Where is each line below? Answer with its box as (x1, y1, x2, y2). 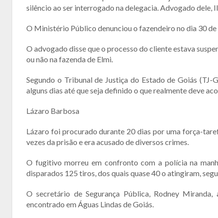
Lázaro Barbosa (26, 106, 79, 115)
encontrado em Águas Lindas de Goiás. (26, 200, 154, 209)
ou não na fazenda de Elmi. (26, 54, 113, 64)
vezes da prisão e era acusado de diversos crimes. (26, 137, 189, 146)
